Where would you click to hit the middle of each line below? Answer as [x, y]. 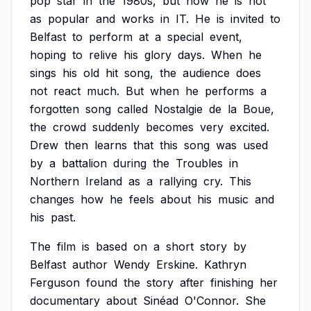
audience [206, 73]
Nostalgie [178, 109]
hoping [48, 55]
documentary [65, 301]
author [90, 264]
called [133, 109]
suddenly [116, 127]
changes [52, 199]
